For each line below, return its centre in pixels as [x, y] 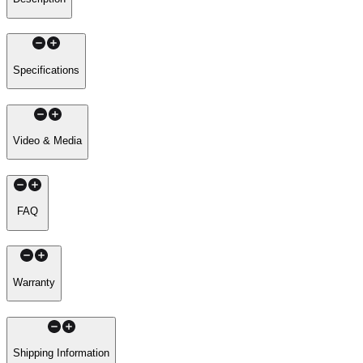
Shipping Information [61, 353]
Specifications [46, 70]
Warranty [34, 282]
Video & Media [47, 141]
